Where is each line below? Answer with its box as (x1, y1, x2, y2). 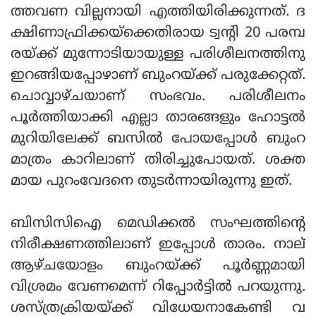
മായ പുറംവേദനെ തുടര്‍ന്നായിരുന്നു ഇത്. (11, 173, 296, 191)
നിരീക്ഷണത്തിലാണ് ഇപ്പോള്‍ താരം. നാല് (11, 236, 305, 255)
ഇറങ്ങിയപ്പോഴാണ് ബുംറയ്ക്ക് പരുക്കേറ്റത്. (11, 67, 305, 85)
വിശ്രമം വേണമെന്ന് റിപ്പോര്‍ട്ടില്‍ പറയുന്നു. (11, 279, 305, 297)
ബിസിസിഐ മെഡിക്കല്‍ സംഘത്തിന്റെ (11, 215, 305, 233)
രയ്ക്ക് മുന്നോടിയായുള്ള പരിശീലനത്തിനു (11, 46, 305, 64)
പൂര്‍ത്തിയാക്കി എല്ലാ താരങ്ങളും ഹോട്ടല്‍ (11, 109, 305, 128)
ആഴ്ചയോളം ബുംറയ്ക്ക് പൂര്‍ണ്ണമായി (11, 257, 305, 276)
